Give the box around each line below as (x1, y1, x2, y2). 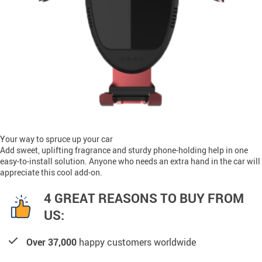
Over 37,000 (26, 236, 77, 249)
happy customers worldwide (77, 236, 196, 249)
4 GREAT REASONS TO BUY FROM (44, 189, 244, 207)
